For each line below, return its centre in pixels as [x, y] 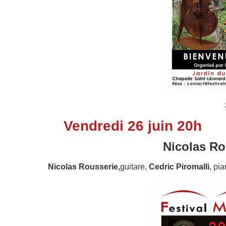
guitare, [134, 167]
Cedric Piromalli [179, 167]
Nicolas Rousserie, [84, 167]
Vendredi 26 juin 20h [132, 126]
